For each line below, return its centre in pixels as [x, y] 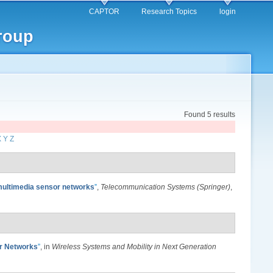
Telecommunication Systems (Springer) [165, 187]
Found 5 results [210, 115]
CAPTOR [104, 12]
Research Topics [169, 12]
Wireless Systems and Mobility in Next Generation [134, 247]
